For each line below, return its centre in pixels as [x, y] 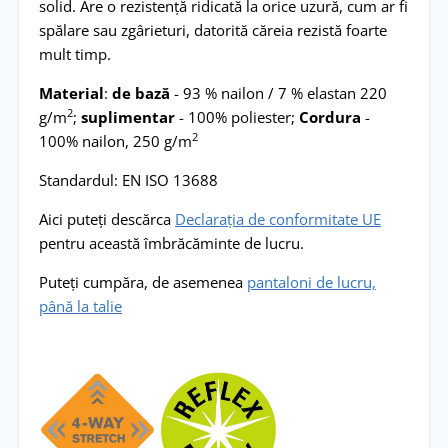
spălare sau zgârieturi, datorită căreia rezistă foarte [212, 29]
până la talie [80, 305]
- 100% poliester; [236, 116]
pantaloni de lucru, [311, 281]
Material [71, 92]
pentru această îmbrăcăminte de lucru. [171, 242]
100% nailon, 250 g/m [115, 140]
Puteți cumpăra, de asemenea [142, 281]
